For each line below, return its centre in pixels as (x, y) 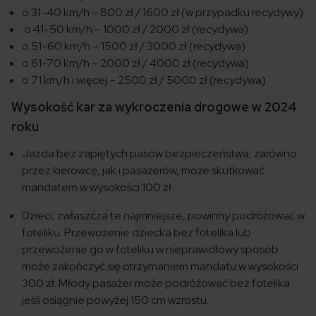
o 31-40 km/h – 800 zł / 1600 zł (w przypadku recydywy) (163, 13)
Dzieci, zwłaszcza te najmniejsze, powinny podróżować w (163, 216)
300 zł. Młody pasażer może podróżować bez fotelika (156, 284)
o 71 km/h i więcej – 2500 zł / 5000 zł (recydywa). (145, 80)
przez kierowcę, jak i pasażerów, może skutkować (143, 171)
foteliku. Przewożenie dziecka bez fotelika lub (136, 233)
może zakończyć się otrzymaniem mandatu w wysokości (160, 267)
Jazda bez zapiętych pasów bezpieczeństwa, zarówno (159, 154)
